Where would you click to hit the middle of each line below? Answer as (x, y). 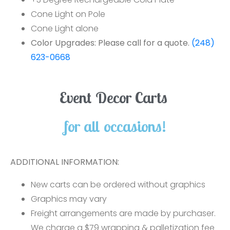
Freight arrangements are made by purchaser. (123, 213)
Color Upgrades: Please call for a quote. (111, 43)
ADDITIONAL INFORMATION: (65, 162)
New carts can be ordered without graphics (118, 185)
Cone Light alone (65, 28)
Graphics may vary (69, 199)
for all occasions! (115, 126)
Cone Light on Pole (69, 14)
